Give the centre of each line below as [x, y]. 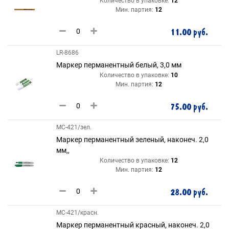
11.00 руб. [189, 32]
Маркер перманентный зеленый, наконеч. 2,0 [132, 140]
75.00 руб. [189, 107]
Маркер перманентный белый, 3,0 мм [119, 65]
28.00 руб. [189, 192]
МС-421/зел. [74, 127]
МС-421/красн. [77, 213]
